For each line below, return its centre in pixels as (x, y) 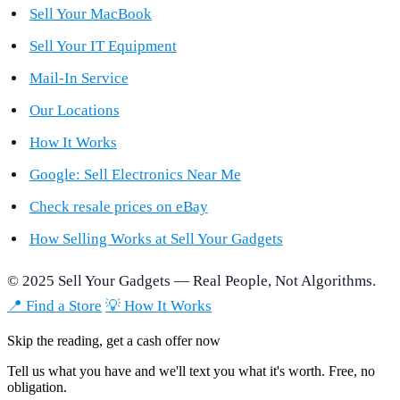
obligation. (37, 387)
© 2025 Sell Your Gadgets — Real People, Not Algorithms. (192, 280)
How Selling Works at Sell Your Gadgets (156, 238)
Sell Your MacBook (90, 13)
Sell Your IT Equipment (103, 46)
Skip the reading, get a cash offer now (114, 340)
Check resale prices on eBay (118, 206)
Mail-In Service (79, 78)
